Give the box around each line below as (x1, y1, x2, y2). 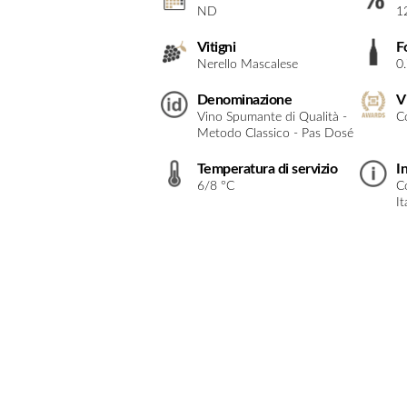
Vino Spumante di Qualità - (196, 111, 347, 124)
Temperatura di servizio (196, 162, 338, 176)
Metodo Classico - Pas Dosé (196, 127, 353, 140)
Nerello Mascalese (196, 58, 298, 71)
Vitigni (196, 40, 236, 55)
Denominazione (196, 93, 293, 107)
